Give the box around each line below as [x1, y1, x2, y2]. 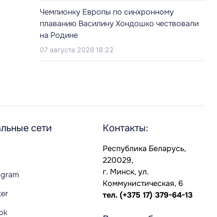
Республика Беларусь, [103, 143, 186, 154]
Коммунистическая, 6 [103, 178, 183, 188]
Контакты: [103, 122, 148, 134]
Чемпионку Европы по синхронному [40, 7, 174, 17]
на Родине [40, 30, 78, 40]
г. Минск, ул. [103, 167, 149, 177]
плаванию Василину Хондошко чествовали [40, 18, 199, 29]
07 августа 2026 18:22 [40, 46, 114, 54]
